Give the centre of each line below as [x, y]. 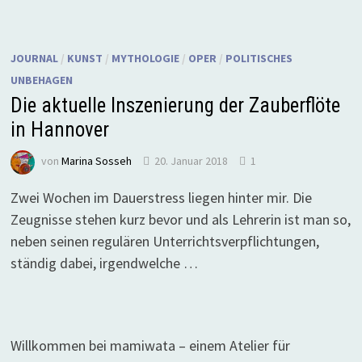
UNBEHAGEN [41, 80]
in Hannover [59, 129]
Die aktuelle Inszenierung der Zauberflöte [175, 105]
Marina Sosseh [96, 161]
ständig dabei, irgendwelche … [104, 263]
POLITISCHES [259, 58]
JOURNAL [34, 58]
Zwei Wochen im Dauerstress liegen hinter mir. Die [161, 197]
